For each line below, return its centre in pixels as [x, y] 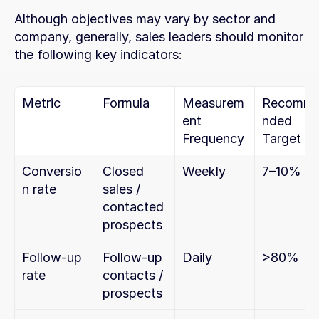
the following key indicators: [98, 54]
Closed [123, 171]
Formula [126, 103]
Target [282, 138]
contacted [133, 207]
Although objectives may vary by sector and [145, 19]
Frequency [213, 138]
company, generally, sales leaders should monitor [159, 37]
